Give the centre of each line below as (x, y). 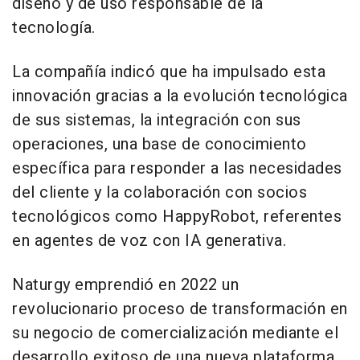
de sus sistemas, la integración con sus (157, 121)
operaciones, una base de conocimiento (160, 145)
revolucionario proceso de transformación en (180, 309)
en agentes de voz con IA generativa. (149, 241)
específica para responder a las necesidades (177, 169)
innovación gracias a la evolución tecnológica (180, 96)
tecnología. (54, 28)
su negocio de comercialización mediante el (175, 333)
